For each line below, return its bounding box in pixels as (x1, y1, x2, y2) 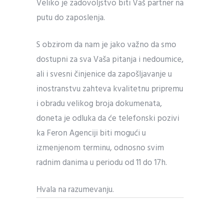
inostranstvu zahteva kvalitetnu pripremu (36, 82, 183, 96)
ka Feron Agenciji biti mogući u (36, 126, 146, 140)
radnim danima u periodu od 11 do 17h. (36, 156, 167, 169)
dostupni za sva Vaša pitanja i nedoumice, (36, 53, 184, 66)
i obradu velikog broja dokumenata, (36, 97, 162, 110)
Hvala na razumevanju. (36, 183, 114, 196)
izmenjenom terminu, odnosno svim (36, 141, 164, 155)
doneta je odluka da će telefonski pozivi (36, 111, 179, 125)
